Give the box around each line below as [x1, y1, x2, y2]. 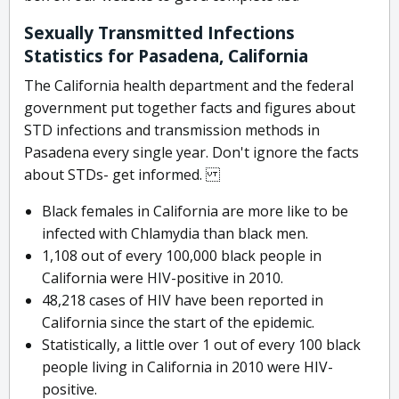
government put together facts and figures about [24, 98, 355, 118]
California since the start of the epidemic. [42, 313, 314, 333]
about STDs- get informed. [24, 165, 220, 185]
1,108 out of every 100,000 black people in [42, 246, 322, 266]
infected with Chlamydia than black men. [42, 224, 308, 244]
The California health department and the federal [24, 76, 354, 96]
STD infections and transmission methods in [24, 120, 320, 141]
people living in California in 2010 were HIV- [42, 357, 333, 378]
